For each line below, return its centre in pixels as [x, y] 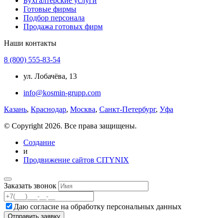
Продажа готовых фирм [63, 27]
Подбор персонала [54, 18]
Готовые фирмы [50, 9]
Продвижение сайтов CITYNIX [76, 160]
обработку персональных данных [126, 207]
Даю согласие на [42, 207]
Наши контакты [30, 43]
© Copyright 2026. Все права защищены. [70, 126]
